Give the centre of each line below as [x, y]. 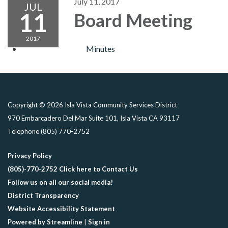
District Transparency [43, 195]
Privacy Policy [30, 156]
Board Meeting [133, 20]
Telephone [23, 131]
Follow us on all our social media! [60, 182]
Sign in [99, 222]
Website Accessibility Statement [61, 209]
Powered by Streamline [45, 222]
